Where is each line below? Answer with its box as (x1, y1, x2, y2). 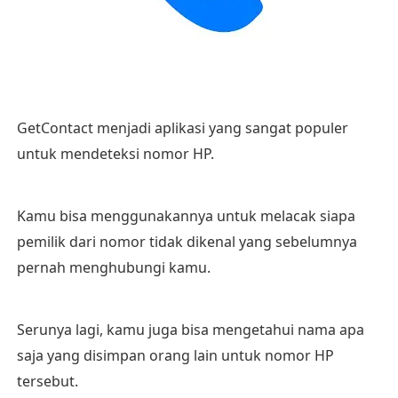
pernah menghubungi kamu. (16, 258, 211, 277)
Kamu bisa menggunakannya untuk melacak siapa (16, 206, 355, 226)
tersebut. (16, 371, 78, 391)
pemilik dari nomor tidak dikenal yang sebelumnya (16, 232, 357, 251)
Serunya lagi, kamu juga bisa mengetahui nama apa (16, 320, 364, 339)
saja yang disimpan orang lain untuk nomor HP (16, 346, 334, 365)
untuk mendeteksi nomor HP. (16, 144, 214, 163)
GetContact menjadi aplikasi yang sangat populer (16, 118, 348, 138)
